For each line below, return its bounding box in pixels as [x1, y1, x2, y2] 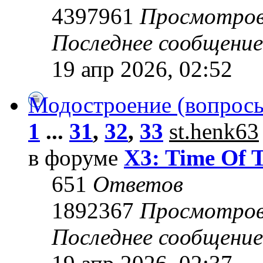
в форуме [28, 145, 124, 171]
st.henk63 [169, 119, 259, 144]
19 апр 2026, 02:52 [52, 56, 232, 82]
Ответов [93, 171, 183, 197]
